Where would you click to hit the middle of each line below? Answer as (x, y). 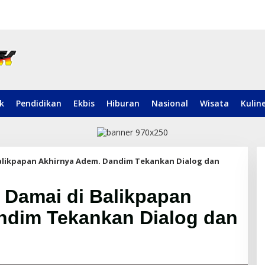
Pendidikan (39, 104)
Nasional (170, 104)
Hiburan (123, 104)
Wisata (214, 104)
